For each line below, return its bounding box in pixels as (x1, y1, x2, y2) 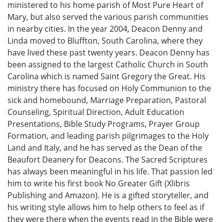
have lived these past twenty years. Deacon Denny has (7, 47, 210, 58)
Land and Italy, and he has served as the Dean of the (7, 142, 202, 154)
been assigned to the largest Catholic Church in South (7, 59, 208, 70)
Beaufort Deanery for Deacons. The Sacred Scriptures (7, 154, 208, 166)
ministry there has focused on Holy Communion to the (7, 83, 211, 94)
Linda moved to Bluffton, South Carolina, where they (7, 35, 203, 47)
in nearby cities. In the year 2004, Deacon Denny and (7, 23, 203, 35)
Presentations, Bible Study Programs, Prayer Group (7, 118, 200, 130)
